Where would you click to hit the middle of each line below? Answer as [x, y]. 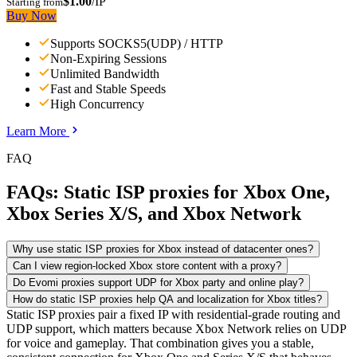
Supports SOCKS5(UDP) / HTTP [137, 43]
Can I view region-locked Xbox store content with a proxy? [147, 265]
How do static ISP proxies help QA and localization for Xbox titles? [167, 299]
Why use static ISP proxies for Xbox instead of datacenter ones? [163, 249]
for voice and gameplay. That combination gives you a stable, [160, 343]
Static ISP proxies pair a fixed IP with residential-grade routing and [173, 314]
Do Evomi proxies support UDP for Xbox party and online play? [158, 282]
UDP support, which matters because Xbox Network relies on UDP [176, 328]
